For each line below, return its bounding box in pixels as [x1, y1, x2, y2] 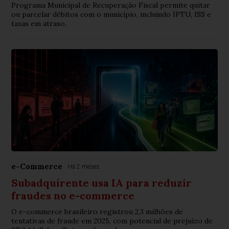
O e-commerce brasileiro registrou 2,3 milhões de [11, 207, 184, 217]
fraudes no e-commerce [11, 189, 135, 202]
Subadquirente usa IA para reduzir [11, 176, 192, 190]
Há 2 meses [67, 163, 100, 171]
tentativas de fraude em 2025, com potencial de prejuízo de [11, 216, 213, 226]
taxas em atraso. [11, 19, 67, 29]
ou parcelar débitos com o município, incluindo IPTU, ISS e [11, 10, 212, 19]
